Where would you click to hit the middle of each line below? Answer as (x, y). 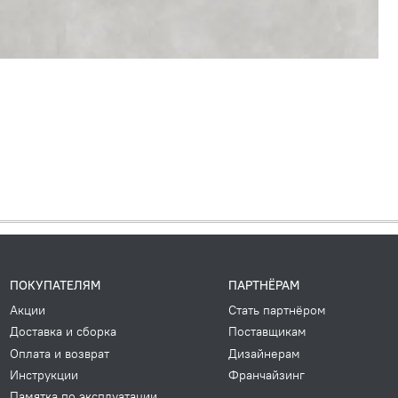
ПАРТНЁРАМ (264, 286)
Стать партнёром (277, 310)
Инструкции (44, 374)
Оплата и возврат (60, 353)
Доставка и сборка (63, 332)
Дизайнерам (264, 353)
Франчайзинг (267, 374)
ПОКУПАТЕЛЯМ (55, 286)
